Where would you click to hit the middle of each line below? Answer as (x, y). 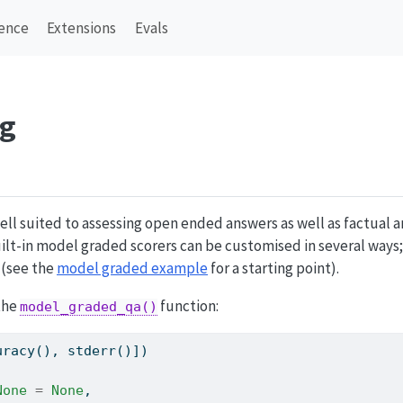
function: (188, 306)
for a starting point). (273, 269)
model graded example (132, 269)
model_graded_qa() (89, 307)
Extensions (82, 28)
